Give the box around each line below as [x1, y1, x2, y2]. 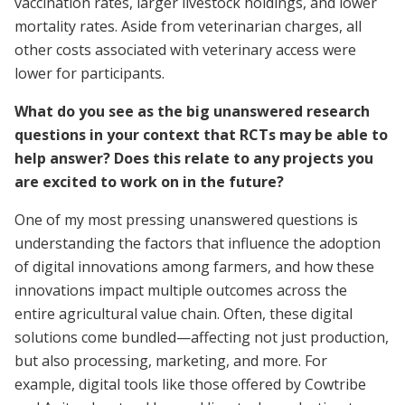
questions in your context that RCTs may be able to [14, 124, 388, 145]
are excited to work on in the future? [14, 171, 284, 192]
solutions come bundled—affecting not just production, [14, 326, 389, 347]
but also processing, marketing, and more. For [14, 350, 327, 371]
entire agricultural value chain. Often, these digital [14, 303, 353, 324]
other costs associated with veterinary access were [14, 39, 356, 60]
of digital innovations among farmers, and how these [14, 256, 374, 277]
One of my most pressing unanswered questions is [14, 209, 358, 230]
